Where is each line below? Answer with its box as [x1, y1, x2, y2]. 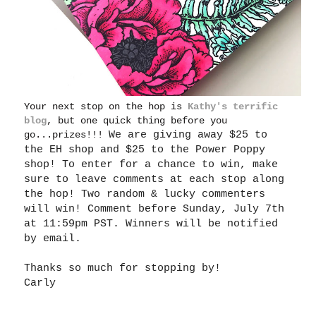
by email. [24, 233, 82, 245]
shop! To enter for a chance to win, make [24, 159, 279, 171]
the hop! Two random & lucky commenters [24, 188, 266, 201]
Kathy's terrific [188, 101, 279, 113]
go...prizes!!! [24, 129, 109, 141]
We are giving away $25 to [109, 129, 268, 142]
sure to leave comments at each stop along [24, 174, 285, 186]
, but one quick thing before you [47, 115, 228, 127]
